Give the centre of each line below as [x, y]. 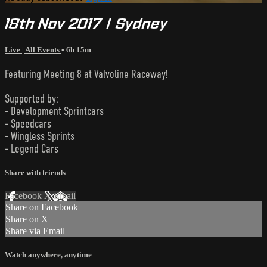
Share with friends [35, 172]
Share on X [27, 219]
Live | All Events [33, 50]
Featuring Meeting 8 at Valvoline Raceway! [86, 74]
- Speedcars [28, 123]
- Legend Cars [32, 148]
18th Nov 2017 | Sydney [86, 23]
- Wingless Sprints [40, 136]
